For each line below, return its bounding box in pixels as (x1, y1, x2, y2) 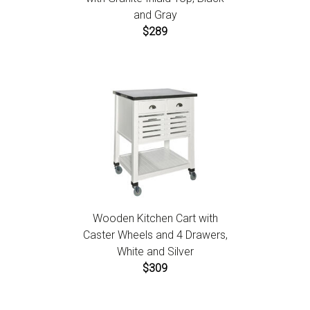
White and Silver (116, 245, 194, 258)
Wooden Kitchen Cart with (92, 212, 218, 225)
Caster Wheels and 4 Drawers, (82, 228, 228, 241)
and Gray (133, 8, 177, 21)
